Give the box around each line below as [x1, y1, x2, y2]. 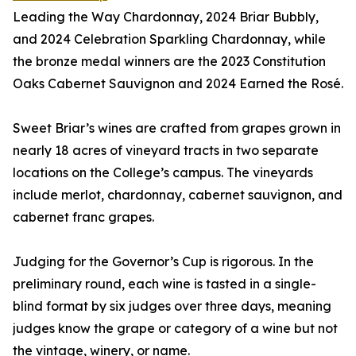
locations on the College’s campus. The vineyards [13, 164, 313, 181]
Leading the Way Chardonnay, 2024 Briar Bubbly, [13, 9, 319, 25]
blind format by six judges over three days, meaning [13, 298, 331, 315]
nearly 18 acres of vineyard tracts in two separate [13, 142, 319, 159]
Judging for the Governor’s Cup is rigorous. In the [13, 253, 314, 270]
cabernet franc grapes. [13, 209, 154, 226]
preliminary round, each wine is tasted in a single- [13, 276, 316, 292]
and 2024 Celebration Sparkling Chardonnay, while [13, 31, 326, 48]
